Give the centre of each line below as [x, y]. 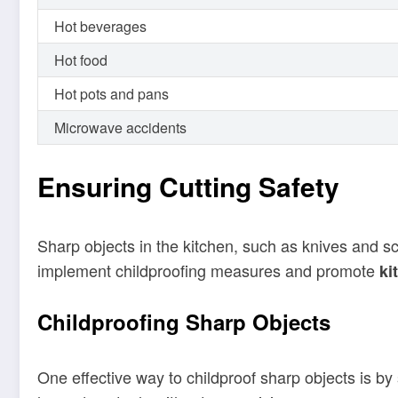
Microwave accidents [120, 127]
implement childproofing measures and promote [208, 270]
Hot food [81, 60]
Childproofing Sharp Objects [184, 322]
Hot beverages [100, 26]
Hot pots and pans [111, 93]
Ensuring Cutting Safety [188, 186]
